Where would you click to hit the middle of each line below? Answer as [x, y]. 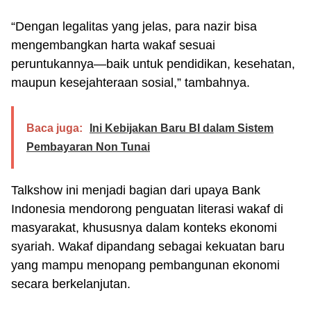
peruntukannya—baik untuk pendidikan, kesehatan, [153, 64]
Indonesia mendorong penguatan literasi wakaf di [147, 209]
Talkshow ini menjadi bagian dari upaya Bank [136, 190]
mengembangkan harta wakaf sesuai [113, 45]
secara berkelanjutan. [71, 284]
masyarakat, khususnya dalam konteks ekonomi [144, 227]
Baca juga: [54, 128]
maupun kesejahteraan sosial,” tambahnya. [131, 82]
